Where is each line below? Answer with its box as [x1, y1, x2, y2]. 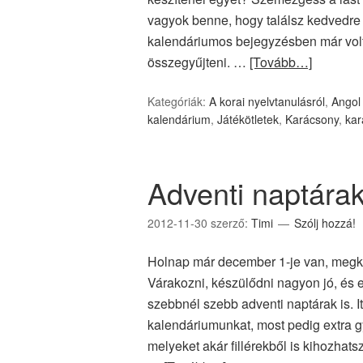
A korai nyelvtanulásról [209, 93, 325, 109]
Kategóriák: [147, 93, 209, 109]
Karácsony [285, 111, 339, 127]
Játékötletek [217, 111, 279, 127]
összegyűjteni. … [147, 53, 250, 71]
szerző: [211, 215, 251, 231]
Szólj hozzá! [294, 215, 356, 231]
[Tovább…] [250, 53, 312, 71]
